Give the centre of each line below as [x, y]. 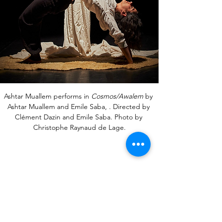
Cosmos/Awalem [117, 96]
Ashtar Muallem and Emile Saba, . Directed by [79, 107]
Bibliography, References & [69, 199]
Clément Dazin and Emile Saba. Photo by [79, 117]
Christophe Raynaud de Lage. [79, 128]
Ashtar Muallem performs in [48, 96]
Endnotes [30, 214]
